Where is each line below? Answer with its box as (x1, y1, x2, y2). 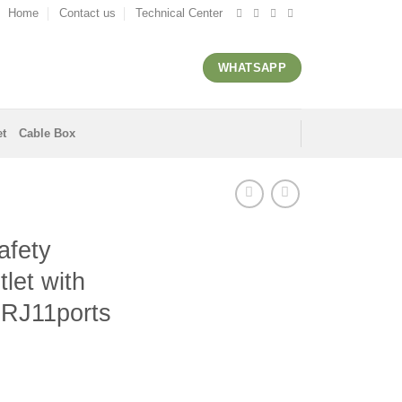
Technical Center (135, 6, 223, 20)
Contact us (58, 6, 116, 20)
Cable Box (19, 126, 76, 140)
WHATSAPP (218, 61, 287, 74)
